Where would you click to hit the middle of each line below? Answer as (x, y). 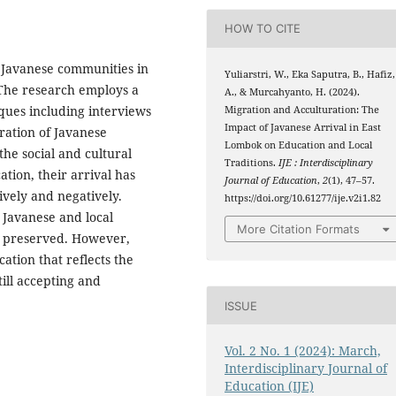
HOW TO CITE (263, 29)
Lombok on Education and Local (299, 145)
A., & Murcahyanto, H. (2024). (293, 91)
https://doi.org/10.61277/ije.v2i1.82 (303, 198)
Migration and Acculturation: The (302, 109)
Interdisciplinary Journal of (306, 369)
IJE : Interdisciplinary (326, 162)
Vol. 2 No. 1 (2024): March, (303, 351)
